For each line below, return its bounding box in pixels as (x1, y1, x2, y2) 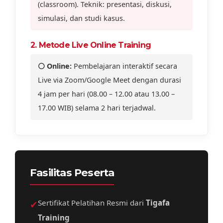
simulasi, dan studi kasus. (38, 13, 125, 23)
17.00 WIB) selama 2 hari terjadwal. (38, 103, 156, 112)
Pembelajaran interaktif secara (72, 61, 177, 71)
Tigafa (146, 197, 170, 208)
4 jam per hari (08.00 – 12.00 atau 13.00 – (38, 89, 175, 99)
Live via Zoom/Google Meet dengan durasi (38, 75, 181, 85)
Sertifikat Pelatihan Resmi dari (38, 197, 146, 208)
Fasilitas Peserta (30, 166, 114, 179)
